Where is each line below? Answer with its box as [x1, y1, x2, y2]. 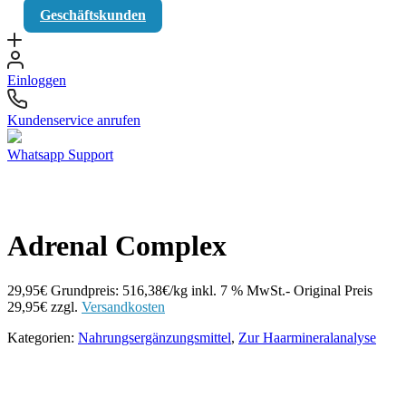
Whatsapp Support [7, 146, 113, 162]
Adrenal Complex [7, 229, 227, 263]
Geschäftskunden [40, 6, 146, 23]
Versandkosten [82, 298, 165, 314]
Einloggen [7, 72, 66, 88]
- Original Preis [285, 282, 372, 298]
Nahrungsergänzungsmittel [78, 329, 231, 345]
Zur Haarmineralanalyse [238, 329, 376, 345]
